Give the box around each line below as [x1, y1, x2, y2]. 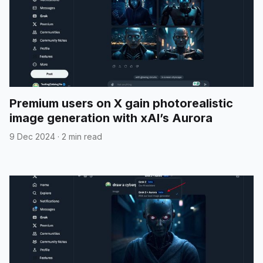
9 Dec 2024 [9, 131, 55, 141]
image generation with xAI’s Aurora [9, 110, 213, 125]
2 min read [62, 131, 102, 141]
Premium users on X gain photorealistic [9, 96, 233, 110]
